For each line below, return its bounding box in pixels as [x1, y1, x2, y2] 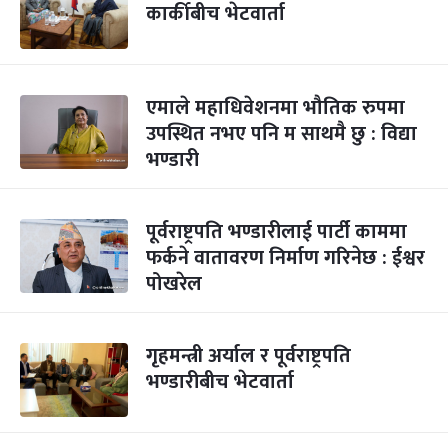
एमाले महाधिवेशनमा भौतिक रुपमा [146, 91, 405, 125]
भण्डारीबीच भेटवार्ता [146, 365, 294, 399]
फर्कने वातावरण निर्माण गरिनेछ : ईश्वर [146, 241, 425, 275]
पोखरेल [146, 267, 202, 301]
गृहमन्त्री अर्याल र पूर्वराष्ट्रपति [146, 339, 351, 373]
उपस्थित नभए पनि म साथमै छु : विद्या [146, 117, 417, 151]
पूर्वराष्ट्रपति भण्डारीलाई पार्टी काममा [146, 215, 407, 249]
